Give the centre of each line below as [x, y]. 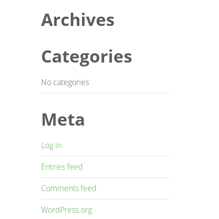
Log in [51, 145]
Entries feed [62, 167]
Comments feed [69, 188]
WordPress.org [66, 210]
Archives [77, 19]
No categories [65, 82]
